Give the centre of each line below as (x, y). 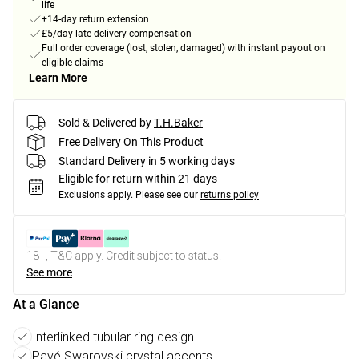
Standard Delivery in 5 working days (147, 161)
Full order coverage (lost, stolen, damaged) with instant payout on (184, 48)
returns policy (230, 195)
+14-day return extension (95, 20)
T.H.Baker (178, 122)
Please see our (167, 195)
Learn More (58, 78)
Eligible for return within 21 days (138, 179)
